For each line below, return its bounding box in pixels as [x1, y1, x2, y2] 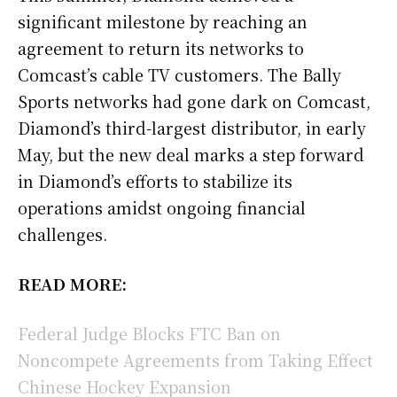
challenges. [18, 222, 107, 245]
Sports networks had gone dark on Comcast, [18, 89, 370, 113]
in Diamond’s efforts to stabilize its [18, 168, 292, 192]
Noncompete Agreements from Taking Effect [18, 347, 373, 371]
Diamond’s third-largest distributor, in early [18, 115, 366, 139]
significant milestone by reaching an [18, 9, 307, 33]
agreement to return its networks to [18, 35, 304, 59]
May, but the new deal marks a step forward [18, 142, 364, 166]
